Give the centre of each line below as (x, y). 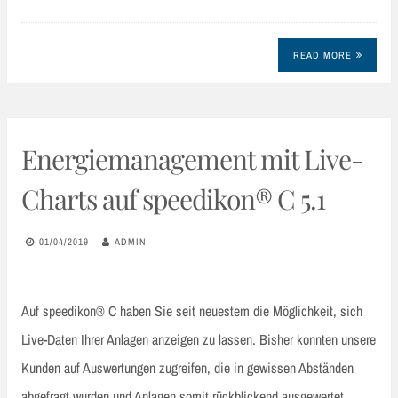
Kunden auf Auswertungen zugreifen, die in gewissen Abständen (187, 368)
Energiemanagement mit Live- (192, 159)
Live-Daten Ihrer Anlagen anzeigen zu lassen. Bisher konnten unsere (199, 340)
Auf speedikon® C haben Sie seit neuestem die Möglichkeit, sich (192, 311)
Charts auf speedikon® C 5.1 (173, 199)
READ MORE (322, 55)
